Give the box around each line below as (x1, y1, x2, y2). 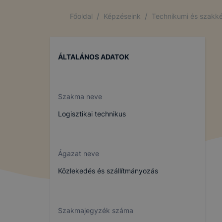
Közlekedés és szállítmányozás (58, 166, 158, 175)
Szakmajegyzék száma (58, 206, 133, 215)
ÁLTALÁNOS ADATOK (58, 53, 129, 61)
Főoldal (70, 11, 93, 20)
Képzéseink (104, 11, 141, 20)
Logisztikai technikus (58, 110, 126, 118)
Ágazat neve (58, 149, 99, 158)
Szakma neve (58, 92, 102, 101)
